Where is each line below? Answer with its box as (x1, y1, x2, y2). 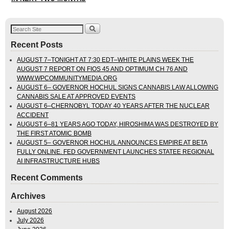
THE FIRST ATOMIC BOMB (17, 130, 91, 138)
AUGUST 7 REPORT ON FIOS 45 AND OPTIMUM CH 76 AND (17, 65, 188, 73)
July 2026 (17, 217, 44, 224)
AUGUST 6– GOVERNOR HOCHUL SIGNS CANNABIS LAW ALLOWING (17, 84, 218, 91)
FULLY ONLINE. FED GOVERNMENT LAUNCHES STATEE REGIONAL (17, 148, 214, 156)
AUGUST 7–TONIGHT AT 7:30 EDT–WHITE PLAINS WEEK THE (17, 56, 194, 64)
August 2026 (17, 208, 52, 215)
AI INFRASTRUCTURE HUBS (17, 157, 100, 165)
